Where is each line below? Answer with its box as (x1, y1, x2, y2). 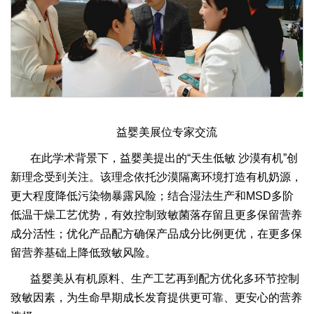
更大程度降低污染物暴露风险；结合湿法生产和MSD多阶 (11, 190, 294, 203)
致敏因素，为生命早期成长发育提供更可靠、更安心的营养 (11, 292, 302, 304)
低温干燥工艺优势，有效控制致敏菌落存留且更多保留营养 (11, 209, 302, 221)
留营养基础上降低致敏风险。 (11, 247, 156, 259)
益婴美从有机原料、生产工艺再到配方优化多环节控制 (30, 273, 299, 285)
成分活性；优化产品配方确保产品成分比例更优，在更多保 (11, 228, 302, 240)
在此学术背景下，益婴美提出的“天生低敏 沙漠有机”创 (30, 152, 298, 165)
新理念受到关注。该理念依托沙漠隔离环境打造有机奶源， (11, 171, 302, 184)
